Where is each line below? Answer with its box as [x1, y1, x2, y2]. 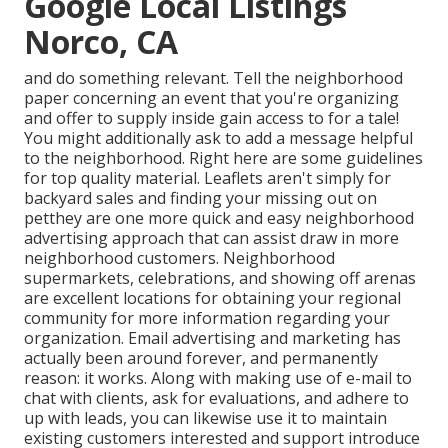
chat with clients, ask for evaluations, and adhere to [24, 387, 409, 410]
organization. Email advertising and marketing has [24, 327, 401, 350]
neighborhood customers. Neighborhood [24, 247, 335, 270]
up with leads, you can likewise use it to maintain [24, 407, 387, 430]
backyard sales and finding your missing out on [24, 187, 377, 210]
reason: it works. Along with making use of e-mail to [24, 367, 412, 390]
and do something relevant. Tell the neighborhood [24, 67, 403, 90]
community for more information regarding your [24, 307, 390, 330]
